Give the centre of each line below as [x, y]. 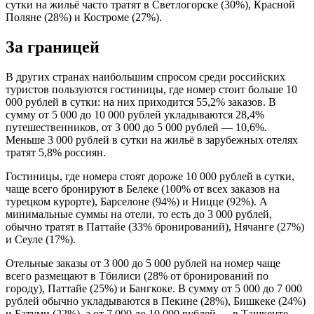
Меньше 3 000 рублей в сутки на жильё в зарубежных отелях [152, 140]
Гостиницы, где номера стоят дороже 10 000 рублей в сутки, [150, 177]
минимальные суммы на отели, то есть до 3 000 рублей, [139, 214]
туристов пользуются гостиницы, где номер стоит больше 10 [151, 90]
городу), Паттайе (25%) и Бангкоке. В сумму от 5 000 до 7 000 [154, 289]
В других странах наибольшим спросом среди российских [145, 77]
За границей [53, 47]
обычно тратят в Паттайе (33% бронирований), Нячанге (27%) [155, 227]
